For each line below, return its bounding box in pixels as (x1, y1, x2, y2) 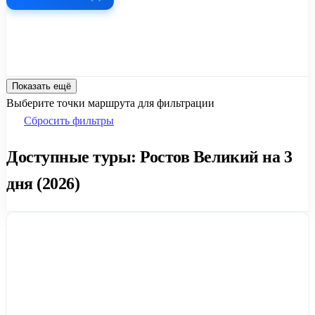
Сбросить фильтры (24, 114, 114, 127)
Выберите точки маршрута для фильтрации (6, 96, 214, 109)
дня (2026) (6, 174, 80, 193)
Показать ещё (12, 80, 71, 91)
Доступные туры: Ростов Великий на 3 (6, 147, 292, 166)
